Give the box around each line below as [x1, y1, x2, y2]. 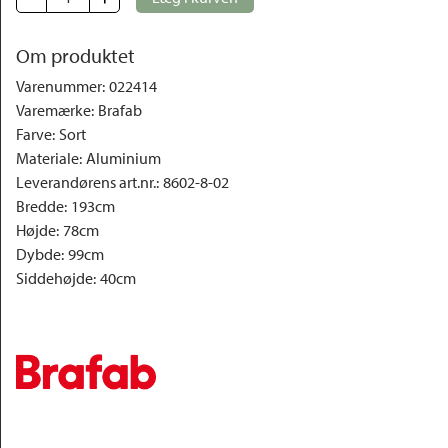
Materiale [16, 148, 79, 168]
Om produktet [16, 43, 135, 68]
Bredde [16, 196, 64, 216]
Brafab [98, 100, 142, 120]
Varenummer [16, 76, 102, 96]
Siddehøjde [16, 268, 93, 288]
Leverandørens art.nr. [16, 172, 156, 192]
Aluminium [86, 148, 161, 168]
